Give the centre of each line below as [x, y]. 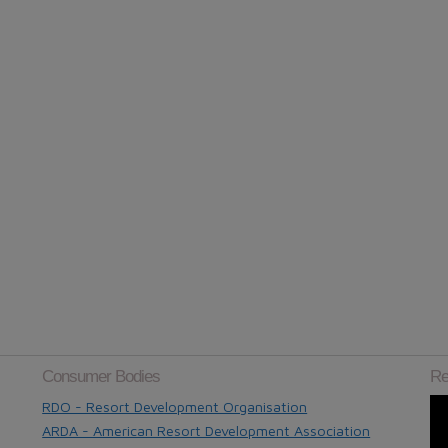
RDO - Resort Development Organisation [175, 406]
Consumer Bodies [101, 376]
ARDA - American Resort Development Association [206, 430]
